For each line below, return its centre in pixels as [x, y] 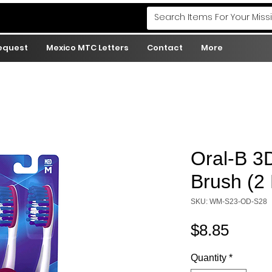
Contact [165, 48]
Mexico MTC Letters [87, 48]
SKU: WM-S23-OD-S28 [229, 202]
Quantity [209, 258]
